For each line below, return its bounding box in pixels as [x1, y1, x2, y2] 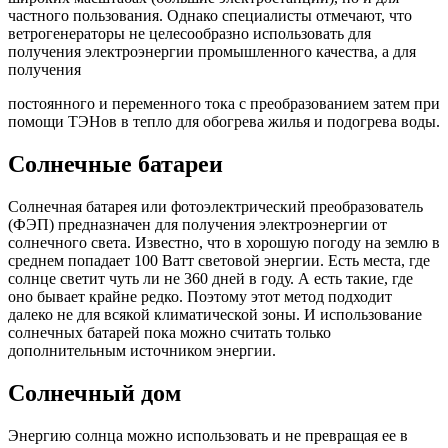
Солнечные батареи [8, 151, 223, 178]
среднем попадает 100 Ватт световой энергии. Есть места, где [8, 252, 430, 270]
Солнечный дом [8, 380, 181, 407]
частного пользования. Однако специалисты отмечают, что [8, 7, 412, 25]
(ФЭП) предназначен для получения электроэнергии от [8, 216, 387, 234]
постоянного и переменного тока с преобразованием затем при [8, 95, 440, 113]
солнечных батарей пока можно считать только [8, 324, 331, 342]
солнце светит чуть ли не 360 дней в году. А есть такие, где [8, 270, 413, 288]
